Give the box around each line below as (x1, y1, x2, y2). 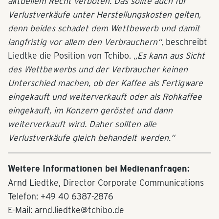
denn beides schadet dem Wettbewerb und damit (8, 23, 200, 34)
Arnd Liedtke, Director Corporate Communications (8, 177, 204, 188)
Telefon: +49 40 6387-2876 (8, 191, 113, 202)
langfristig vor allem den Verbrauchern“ (8, 37, 161, 47)
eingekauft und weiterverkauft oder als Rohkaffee (8, 91, 202, 102)
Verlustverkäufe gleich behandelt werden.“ (8, 132, 175, 143)
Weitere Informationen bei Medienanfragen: (8, 163, 190, 175)
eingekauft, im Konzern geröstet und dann (8, 105, 173, 116)
